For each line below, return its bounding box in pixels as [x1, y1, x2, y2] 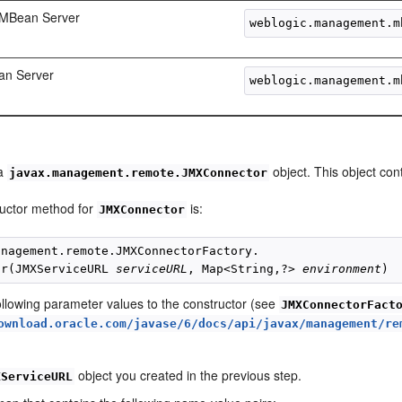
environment [302, 261, 382, 275]
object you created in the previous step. [74, 365, 302, 384]
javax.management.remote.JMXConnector [9, 165, 268, 179]
